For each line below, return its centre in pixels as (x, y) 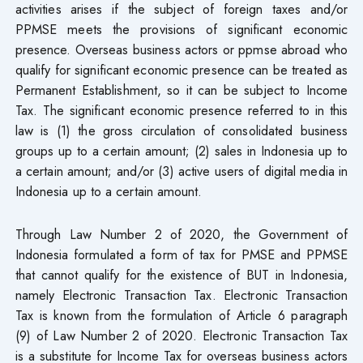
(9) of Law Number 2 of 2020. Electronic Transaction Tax (181, 335)
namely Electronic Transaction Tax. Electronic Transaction (181, 295)
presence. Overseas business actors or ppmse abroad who (181, 49)
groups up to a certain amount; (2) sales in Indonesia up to (181, 150)
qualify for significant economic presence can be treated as (181, 69)
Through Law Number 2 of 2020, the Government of (181, 234)
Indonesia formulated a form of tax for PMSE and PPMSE (181, 254)
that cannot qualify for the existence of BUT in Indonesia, (181, 274)
